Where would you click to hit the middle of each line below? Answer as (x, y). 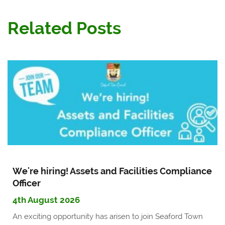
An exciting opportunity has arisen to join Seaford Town (108, 216)
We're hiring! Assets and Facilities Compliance (112, 171)
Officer (27, 183)
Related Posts (64, 28)
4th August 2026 (46, 200)
